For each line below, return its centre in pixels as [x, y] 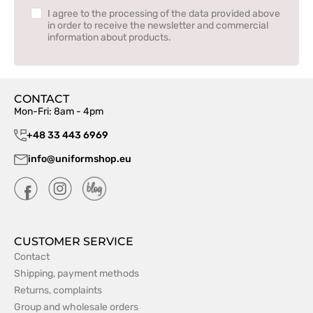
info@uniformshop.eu [80, 159]
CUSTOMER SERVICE [74, 242]
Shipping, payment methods [77, 274]
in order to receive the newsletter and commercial [158, 26]
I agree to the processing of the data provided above [164, 14]
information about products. [109, 38]
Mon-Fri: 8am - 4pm [59, 112]
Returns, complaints [58, 291]
